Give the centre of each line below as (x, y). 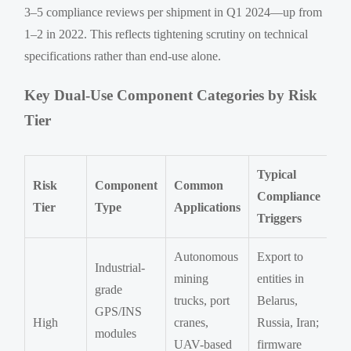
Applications (208, 207)
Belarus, (278, 300)
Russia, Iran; (288, 322)
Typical (277, 174)
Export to (280, 256)
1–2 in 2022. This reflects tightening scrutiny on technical (166, 34)
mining (192, 278)
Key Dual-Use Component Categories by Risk (171, 95)
